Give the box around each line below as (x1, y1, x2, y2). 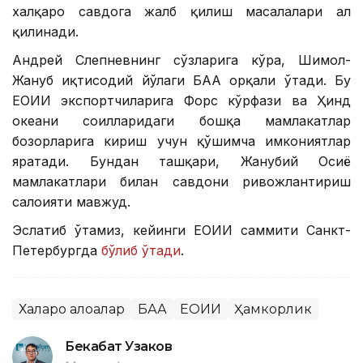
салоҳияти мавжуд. (12, 193, 130, 210)
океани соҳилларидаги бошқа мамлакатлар (12, 112, 351, 129)
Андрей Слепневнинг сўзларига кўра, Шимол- (12, 51, 351, 68)
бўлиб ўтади (97, 241, 181, 258)
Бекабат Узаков (65, 338, 173, 354)
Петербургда (12, 241, 97, 258)
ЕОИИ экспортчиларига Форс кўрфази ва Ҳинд (12, 92, 351, 109)
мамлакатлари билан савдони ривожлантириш (12, 173, 351, 190)
